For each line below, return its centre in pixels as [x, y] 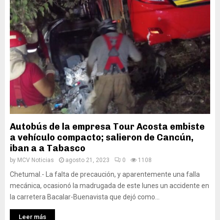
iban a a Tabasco [48, 148]
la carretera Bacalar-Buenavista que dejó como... [85, 197]
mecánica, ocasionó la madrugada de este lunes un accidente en [110, 186]
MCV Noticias [36, 160]
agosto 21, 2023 [87, 160]
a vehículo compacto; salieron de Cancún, [102, 137]
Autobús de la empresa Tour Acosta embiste [107, 127]
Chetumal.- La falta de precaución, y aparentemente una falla [105, 174]
